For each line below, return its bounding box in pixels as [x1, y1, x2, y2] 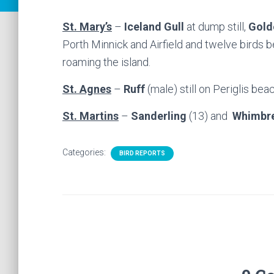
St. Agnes [62, 83, 111, 95]
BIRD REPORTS [119, 150, 165, 157]
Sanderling [131, 109, 187, 122]
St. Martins [62, 109, 119, 122]
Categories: [62, 147, 108, 157]
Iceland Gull [124, 20, 184, 33]
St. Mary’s [62, 20, 112, 33]
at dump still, [184, 20, 248, 33]
